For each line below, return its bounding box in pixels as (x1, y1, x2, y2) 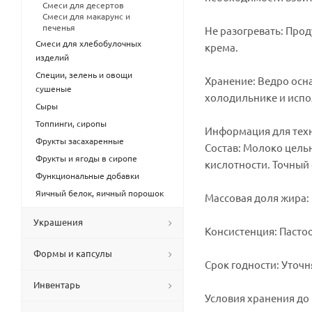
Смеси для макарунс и (42, 10, 130, 22)
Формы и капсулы (33, 247, 112, 259)
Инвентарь (33, 279, 80, 290)
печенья (42, 22, 75, 33)
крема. (205, 40, 238, 54)
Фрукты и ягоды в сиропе (36, 153, 137, 164)
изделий (36, 52, 69, 63)
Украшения (33, 216, 83, 228)
